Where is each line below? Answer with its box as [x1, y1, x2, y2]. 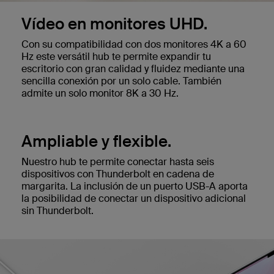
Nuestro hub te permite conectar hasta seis [21, 155, 214, 168]
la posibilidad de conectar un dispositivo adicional [21, 191, 246, 205]
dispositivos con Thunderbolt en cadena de [21, 167, 214, 180]
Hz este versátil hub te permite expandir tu [21, 50, 211, 63]
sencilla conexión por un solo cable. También [21, 74, 221, 87]
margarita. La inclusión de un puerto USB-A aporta [21, 179, 248, 193]
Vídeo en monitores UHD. [21, 13, 207, 34]
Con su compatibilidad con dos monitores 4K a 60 [21, 37, 246, 51]
